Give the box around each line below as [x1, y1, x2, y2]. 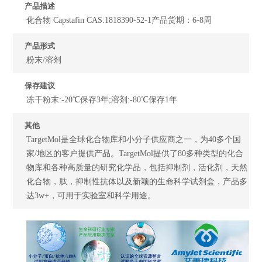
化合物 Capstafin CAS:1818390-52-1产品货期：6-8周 [26, 15, 212, 25]
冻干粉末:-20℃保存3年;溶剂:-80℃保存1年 [26, 95, 178, 104]
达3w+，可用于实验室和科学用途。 [26, 191, 156, 200]
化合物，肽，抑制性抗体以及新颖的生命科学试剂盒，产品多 [26, 177, 248, 186]
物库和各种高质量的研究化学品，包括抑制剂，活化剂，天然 [26, 163, 248, 172]
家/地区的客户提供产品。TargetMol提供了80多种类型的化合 [26, 149, 244, 158]
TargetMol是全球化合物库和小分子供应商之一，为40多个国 [26, 135, 242, 144]
